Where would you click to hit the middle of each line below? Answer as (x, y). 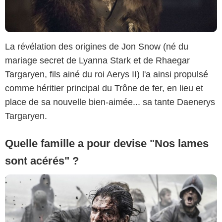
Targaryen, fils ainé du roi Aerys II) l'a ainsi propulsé (107, 75)
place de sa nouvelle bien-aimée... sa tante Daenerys (110, 102)
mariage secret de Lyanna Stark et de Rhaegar (97, 61)
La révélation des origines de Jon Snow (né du (97, 47)
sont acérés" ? (42, 161)
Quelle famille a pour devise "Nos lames (107, 144)
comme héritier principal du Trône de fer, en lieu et (104, 88)
